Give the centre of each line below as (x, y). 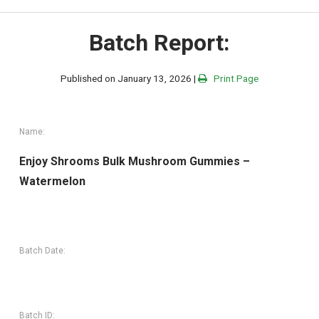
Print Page (233, 79)
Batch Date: (43, 251)
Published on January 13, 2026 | (129, 79)
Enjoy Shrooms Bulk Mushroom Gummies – (135, 162)
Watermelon (53, 182)
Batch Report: (159, 42)
